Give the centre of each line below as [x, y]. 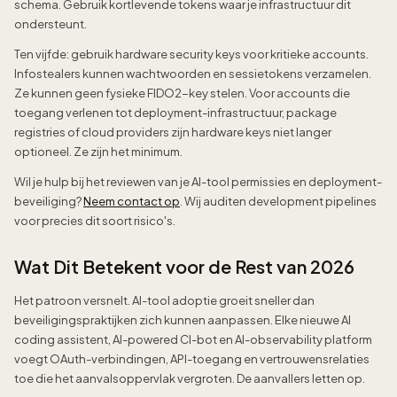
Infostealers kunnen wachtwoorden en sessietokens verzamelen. [193, 74]
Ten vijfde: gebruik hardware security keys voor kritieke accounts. [191, 54]
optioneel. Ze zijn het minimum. [98, 152]
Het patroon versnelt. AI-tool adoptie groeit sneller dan [164, 301]
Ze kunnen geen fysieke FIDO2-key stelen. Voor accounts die [182, 93]
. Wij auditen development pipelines [278, 202]
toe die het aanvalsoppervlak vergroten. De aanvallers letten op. [190, 379]
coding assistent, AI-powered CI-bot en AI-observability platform [193, 340]
